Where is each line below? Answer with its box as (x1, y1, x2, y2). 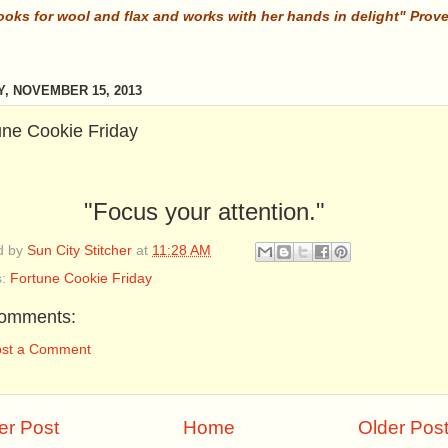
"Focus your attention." (83, 198, 325, 225)
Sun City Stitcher (27, 242, 132, 258)
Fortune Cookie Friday (10, 270, 152, 286)
